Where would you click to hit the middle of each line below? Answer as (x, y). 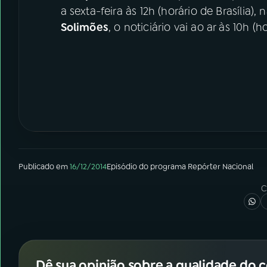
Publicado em (43, 167)
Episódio (122, 167)
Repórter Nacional (221, 167)
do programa (162, 167)
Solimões (84, 27)
